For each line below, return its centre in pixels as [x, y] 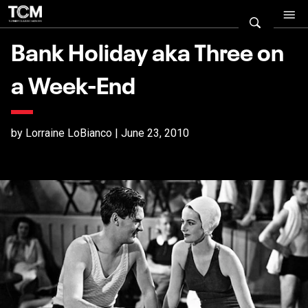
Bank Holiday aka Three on [147, 49]
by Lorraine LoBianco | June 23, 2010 [100, 133]
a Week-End [73, 82]
